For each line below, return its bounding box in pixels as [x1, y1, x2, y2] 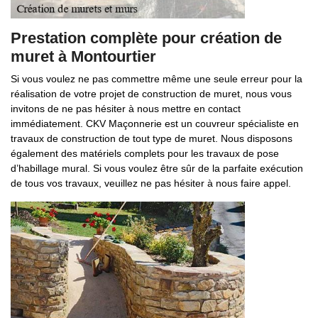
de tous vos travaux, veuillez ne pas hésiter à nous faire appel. [11, 177, 291, 189]
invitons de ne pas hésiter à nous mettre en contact [11, 103, 241, 114]
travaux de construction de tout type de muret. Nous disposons [11, 133, 292, 144]
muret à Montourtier [11, 48, 156, 65]
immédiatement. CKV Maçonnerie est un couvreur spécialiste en [11, 118, 299, 129]
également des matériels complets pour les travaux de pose [11, 148, 279, 159]
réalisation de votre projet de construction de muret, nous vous [11, 88, 292, 99]
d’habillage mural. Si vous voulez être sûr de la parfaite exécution [11, 163, 303, 174]
